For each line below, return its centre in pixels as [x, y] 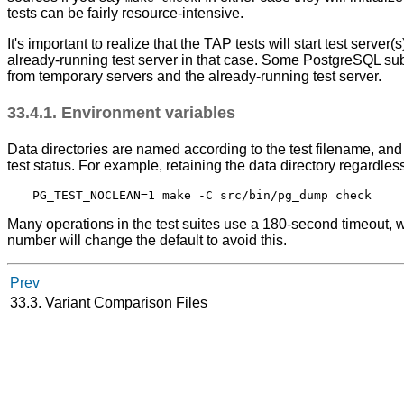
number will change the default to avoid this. [147, 241]
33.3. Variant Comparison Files [110, 303]
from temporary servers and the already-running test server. [194, 77]
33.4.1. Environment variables [124, 113]
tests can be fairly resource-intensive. [125, 14]
